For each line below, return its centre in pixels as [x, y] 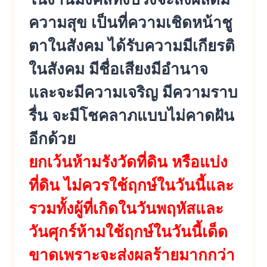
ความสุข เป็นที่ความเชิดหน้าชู [131, 22]
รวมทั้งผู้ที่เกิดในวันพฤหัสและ [126, 208]
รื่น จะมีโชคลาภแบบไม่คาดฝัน [131, 115]
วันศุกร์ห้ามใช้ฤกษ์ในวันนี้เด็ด [128, 232]
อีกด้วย [52, 139]
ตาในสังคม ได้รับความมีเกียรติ [132, 46]
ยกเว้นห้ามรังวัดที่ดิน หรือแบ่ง [128, 162]
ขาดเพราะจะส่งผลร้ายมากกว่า [132, 255]
